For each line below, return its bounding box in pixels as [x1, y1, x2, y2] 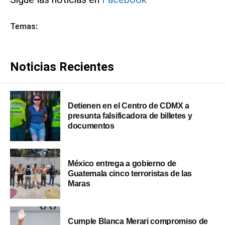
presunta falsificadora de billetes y [68, 111, 192, 121]
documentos [68, 122, 115, 131]
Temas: [10, 22, 38, 32]
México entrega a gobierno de [68, 159, 177, 168]
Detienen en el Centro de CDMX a [68, 101, 190, 110]
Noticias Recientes [10, 60, 114, 74]
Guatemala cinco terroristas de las [68, 169, 192, 178]
